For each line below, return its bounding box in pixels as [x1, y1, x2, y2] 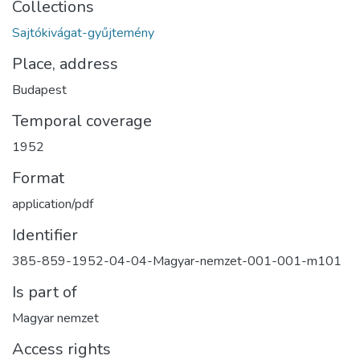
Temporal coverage [12, 110, 152, 132]
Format [12, 167, 64, 189]
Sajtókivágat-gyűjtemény [12, 24, 154, 42]
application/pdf [12, 195, 93, 213]
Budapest [12, 81, 67, 99]
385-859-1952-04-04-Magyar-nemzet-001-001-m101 [12, 252, 342, 270]
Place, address [12, 53, 118, 75]
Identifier [12, 224, 78, 246]
